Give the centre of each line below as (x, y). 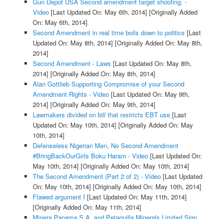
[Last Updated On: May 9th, (149, 94)
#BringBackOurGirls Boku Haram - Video (90, 155)
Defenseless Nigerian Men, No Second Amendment (105, 145)
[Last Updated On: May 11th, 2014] (136, 197)
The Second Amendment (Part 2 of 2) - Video (97, 176)
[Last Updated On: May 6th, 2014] (98, 12)
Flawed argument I (59, 197)
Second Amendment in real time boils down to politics (109, 32)
